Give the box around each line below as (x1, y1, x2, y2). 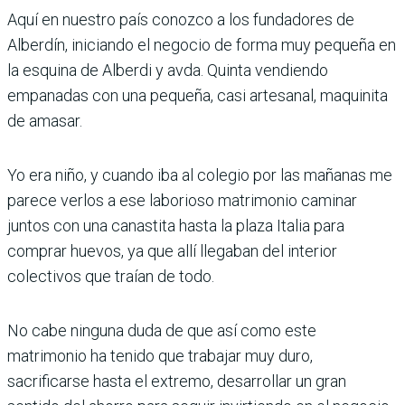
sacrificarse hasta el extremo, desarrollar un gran (7, 372, 346, 391)
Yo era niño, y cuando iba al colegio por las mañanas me (7, 165, 392, 184)
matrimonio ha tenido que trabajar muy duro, (7, 346, 313, 365)
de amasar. (7, 111, 82, 130)
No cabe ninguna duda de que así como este (7, 321, 316, 340)
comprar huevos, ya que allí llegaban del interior (7, 241, 337, 260)
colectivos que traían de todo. (7, 267, 214, 286)
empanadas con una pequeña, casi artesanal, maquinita (7, 86, 388, 105)
